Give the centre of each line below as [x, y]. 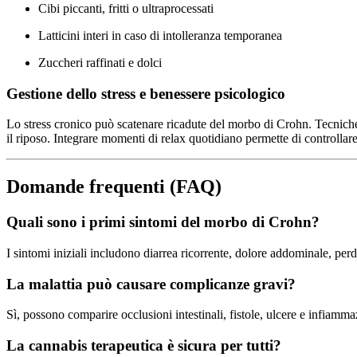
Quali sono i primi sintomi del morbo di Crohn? [163, 222]
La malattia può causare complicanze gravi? [151, 284]
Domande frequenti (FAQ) [114, 187]
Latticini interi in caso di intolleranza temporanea [160, 35]
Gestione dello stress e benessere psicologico [146, 93]
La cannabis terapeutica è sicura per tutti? [144, 345]
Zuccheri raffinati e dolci [100, 62]
